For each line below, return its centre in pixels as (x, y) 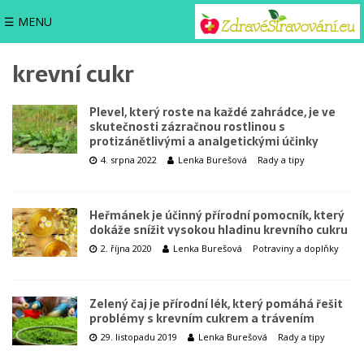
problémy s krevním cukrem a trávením (202, 318)
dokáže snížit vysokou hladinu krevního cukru (219, 230)
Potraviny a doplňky (296, 248)
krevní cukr (73, 74)
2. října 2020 (126, 248)
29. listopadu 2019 (139, 337)
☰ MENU (28, 21)
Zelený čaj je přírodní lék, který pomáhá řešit (216, 304)
